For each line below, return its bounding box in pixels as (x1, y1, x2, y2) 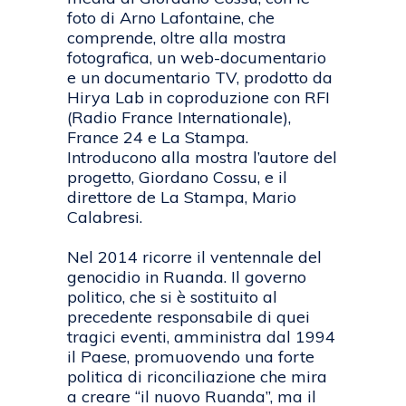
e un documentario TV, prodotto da (67, 67, 333, 89)
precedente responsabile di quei (67, 306, 310, 328)
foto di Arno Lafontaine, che (67, 7, 275, 29)
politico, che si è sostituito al (67, 286, 277, 308)
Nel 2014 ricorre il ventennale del (67, 246, 322, 268)
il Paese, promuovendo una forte (67, 346, 314, 368)
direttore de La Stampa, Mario (67, 187, 296, 208)
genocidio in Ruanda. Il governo (67, 266, 306, 288)
